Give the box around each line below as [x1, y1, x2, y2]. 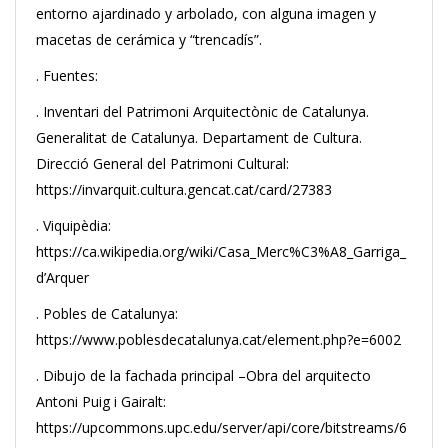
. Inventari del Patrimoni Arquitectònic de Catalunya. [36, 102, 369, 121]
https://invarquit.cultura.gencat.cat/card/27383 [36, 180, 332, 199]
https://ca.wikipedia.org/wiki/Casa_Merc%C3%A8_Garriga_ [36, 242, 406, 261]
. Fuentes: [36, 66, 98, 85]
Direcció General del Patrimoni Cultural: [36, 154, 289, 173]
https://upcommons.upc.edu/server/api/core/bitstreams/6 [36, 418, 407, 437]
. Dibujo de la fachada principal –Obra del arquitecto [36, 366, 371, 385]
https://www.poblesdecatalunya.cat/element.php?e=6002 [36, 330, 401, 349]
